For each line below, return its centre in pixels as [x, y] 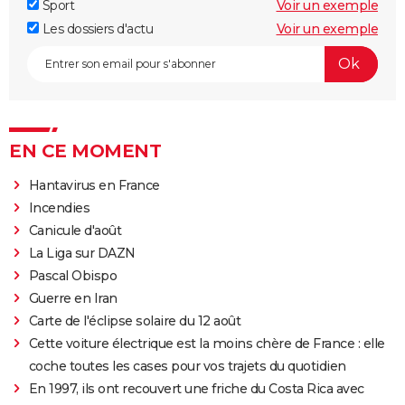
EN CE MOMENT [85, 151]
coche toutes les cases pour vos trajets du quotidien [187, 366]
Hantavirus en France [94, 185]
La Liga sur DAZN [82, 253]
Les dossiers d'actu [96, 28]
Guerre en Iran [73, 298]
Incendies [59, 207]
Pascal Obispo [73, 275]
